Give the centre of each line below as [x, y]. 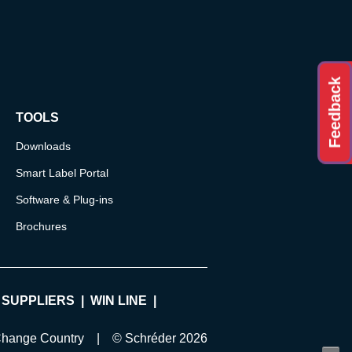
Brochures [41, 226]
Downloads [43, 146]
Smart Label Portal [62, 172]
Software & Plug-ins [64, 199]
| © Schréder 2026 [145, 338]
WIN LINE [118, 300]
